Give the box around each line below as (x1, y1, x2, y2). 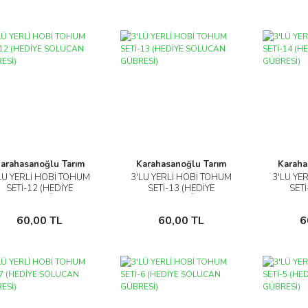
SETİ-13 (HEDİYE (147, 182, 214, 195)
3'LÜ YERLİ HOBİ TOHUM (130, 171, 232, 184)
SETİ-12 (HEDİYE (5, 182, 73, 195)
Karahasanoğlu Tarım (135, 158, 226, 170)
